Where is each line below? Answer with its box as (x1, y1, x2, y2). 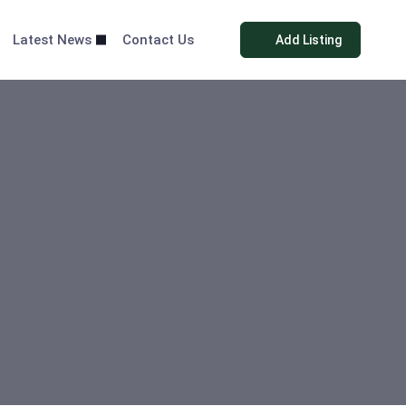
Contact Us (121, 32, 194, 48)
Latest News (12, 32, 92, 48)
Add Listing (275, 33, 343, 47)
